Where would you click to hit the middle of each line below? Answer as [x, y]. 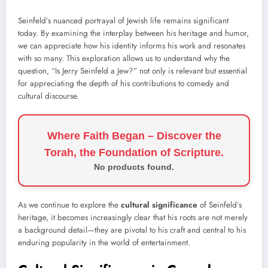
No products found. [134, 167]
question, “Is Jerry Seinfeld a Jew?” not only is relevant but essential [133, 71]
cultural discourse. [48, 96]
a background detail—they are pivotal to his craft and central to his [132, 230]
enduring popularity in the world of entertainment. [104, 243]
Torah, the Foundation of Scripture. [134, 153]
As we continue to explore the [69, 205]
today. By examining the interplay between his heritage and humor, [133, 33]
